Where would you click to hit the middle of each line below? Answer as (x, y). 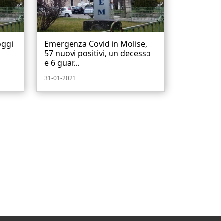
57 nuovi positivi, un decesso (98, 54)
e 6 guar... (62, 63)
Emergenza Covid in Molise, (96, 44)
